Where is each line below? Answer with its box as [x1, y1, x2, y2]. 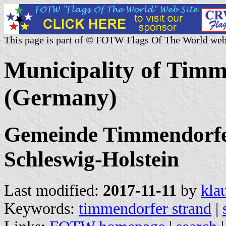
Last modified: [4, 181, 103, 199]
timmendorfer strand [79, 199, 211, 217]
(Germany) [4, 84, 117, 111]
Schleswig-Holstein [4, 147, 179, 171]
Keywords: [4, 199, 79, 217]
